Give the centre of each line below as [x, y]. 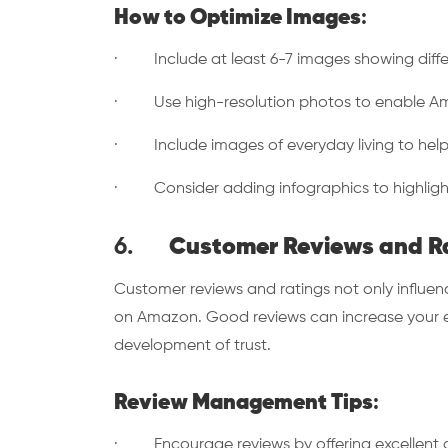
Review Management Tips [243, 403]
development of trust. [192, 346]
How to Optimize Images [237, 18]
